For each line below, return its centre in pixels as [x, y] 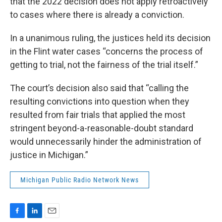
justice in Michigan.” [49, 155]
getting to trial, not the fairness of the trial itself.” [104, 65]
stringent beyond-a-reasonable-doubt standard [102, 128]
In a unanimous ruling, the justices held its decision [110, 38]
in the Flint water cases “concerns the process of [107, 51]
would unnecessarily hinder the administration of [106, 141]
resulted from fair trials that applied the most [98, 115]
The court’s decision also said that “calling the [99, 88]
